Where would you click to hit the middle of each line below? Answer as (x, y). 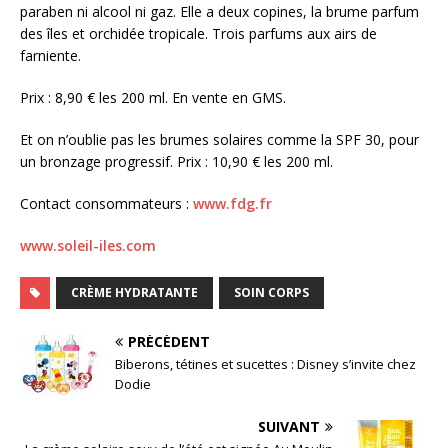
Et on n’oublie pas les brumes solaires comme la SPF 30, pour (219, 140)
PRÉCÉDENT (169, 342)
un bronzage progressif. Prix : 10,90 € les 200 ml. (176, 162)
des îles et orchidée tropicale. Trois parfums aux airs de (198, 34)
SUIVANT (289, 427)
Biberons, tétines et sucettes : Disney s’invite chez (265, 364)
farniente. (50, 56)
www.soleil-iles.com (88, 246)
